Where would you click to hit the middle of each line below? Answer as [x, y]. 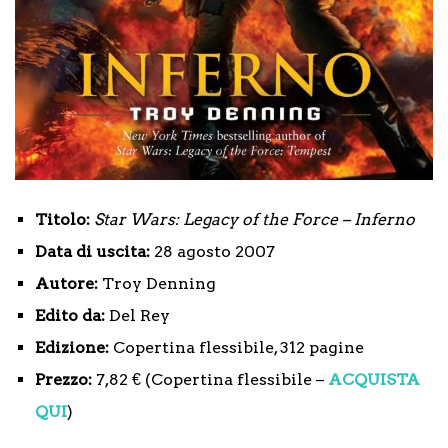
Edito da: [70, 316]
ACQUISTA [374, 380]
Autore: [66, 284]
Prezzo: [63, 380]
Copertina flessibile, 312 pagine [236, 348]
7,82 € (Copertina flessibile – [210, 380]
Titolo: [62, 220]
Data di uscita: [92, 252]
